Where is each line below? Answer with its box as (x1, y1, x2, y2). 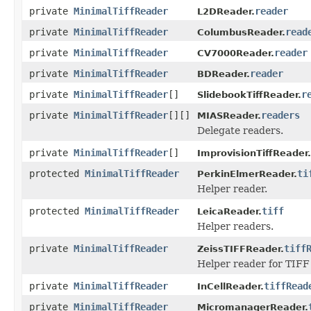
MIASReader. (197, 110, 261, 121)
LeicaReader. (197, 205, 262, 217)
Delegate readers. (197, 124, 283, 136)
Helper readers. (197, 220, 274, 232)
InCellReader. (197, 280, 264, 292)
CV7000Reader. (197, 47, 274, 58)
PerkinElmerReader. (197, 168, 297, 179)
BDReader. (197, 68, 250, 79)
